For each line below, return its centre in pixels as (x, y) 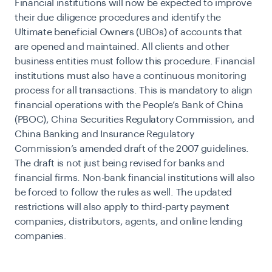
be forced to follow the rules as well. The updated (123, 192)
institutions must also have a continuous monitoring (131, 76)
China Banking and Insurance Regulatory (104, 134)
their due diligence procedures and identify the (118, 18)
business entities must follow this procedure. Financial (135, 61)
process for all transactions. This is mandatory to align (134, 90)
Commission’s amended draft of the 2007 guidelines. (132, 149)
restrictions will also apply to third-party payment (122, 207)
